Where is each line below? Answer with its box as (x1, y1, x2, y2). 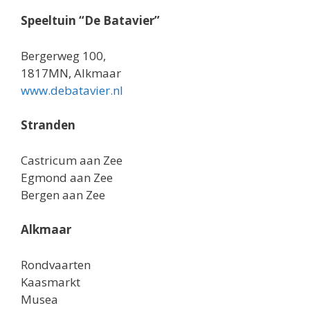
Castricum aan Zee (21, 152, 122, 168)
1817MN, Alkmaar (21, 64, 121, 81)
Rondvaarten (21, 256, 91, 273)
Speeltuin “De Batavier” (21, 12, 160, 29)
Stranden (21, 117, 75, 134)
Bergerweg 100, (21, 47, 106, 64)
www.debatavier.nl (21, 82, 123, 98)
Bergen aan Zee (21, 186, 105, 203)
